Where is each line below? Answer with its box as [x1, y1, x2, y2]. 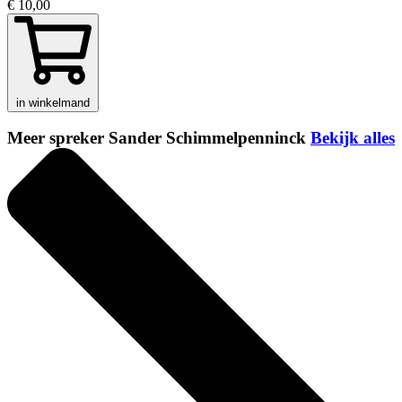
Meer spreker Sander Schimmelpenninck [7, 128, 310, 148]
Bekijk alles [310, 128, 395, 148]
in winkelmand [16, 95, 90, 109]
